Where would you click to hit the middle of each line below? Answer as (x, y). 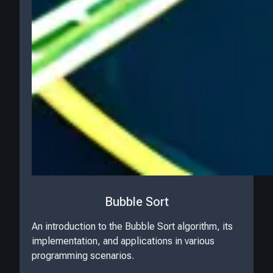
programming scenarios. (83, 255)
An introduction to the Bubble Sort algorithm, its (132, 226)
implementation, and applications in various (123, 241)
